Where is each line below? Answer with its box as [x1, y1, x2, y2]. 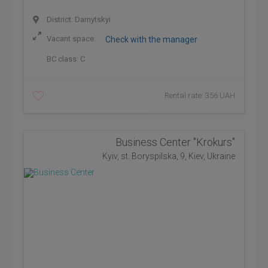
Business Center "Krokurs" [115, 136, 235, 148]
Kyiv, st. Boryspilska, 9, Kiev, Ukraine [102, 151, 235, 161]
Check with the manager [105, 35, 197, 44]
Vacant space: [45, 34, 98, 44]
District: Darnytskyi [45, 15, 111, 24]
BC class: [45, 54, 80, 63]
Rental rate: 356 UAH [165, 91, 235, 100]
